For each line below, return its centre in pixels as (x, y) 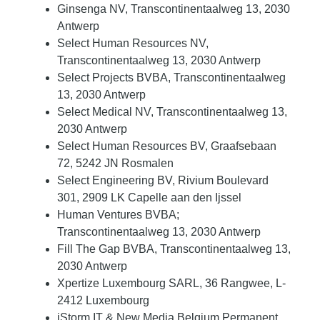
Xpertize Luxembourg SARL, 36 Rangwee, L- (171, 284)
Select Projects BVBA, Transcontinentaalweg (171, 78)
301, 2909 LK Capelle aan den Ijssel (149, 198)
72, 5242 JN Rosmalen (115, 164)
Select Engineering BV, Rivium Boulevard (163, 181)
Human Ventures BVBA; (118, 215)
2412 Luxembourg (103, 301)
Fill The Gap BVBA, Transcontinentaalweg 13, (174, 249)
